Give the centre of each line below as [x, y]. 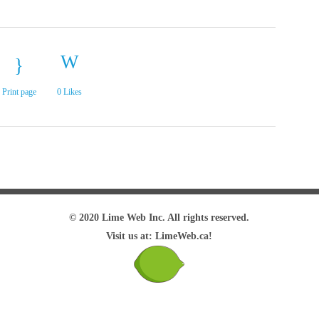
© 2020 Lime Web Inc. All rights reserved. [159, 218]
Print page [19, 92]
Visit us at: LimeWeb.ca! [159, 236]
